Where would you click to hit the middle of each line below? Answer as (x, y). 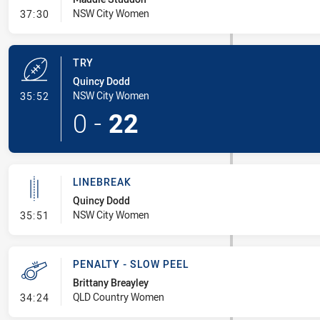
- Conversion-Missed (101, 13)
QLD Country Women (118, 297)
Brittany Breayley (110, 282)
